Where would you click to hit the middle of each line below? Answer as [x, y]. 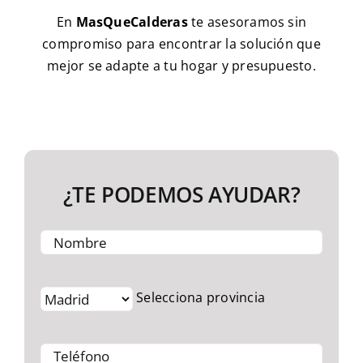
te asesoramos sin [247, 21]
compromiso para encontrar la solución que [181, 43]
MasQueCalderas [132, 21]
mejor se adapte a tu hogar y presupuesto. [181, 65]
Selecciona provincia [199, 298]
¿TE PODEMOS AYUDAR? [181, 194]
